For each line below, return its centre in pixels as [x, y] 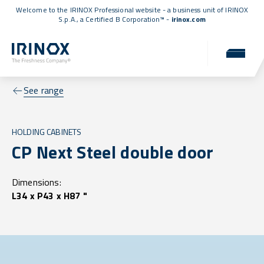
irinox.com [188, 19]
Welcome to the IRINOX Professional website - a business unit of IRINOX [132, 10]
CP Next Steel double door [113, 152]
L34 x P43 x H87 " [49, 196]
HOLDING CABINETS [47, 132]
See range [44, 90]
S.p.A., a [72, 19]
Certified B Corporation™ [125, 19]
